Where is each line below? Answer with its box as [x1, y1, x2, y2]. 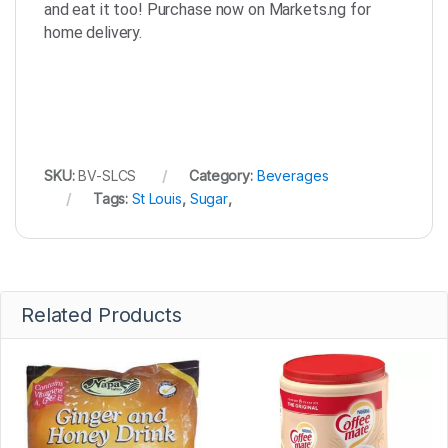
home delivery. [44, 22, 143, 42]
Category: [189, 166, 257, 184]
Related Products [21, 302, 182, 327]
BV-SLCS [78, 166, 137, 184]
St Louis [132, 189, 182, 207]
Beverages [256, 166, 329, 184]
